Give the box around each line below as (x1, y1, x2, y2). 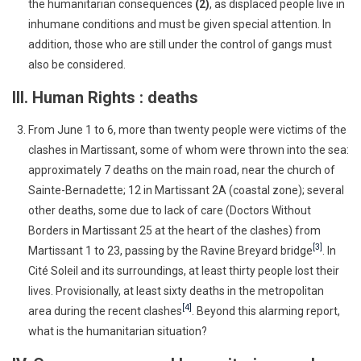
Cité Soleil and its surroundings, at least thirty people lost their (28, 263, 339, 277)
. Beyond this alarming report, (192, 304, 340, 317)
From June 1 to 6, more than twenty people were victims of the (28, 122, 346, 136)
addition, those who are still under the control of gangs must (28, 37, 332, 51)
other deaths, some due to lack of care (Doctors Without (28, 203, 311, 217)
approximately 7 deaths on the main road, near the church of (28, 163, 335, 176)
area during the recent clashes (28, 304, 182, 317)
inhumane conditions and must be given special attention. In (28, 17, 331, 31)
